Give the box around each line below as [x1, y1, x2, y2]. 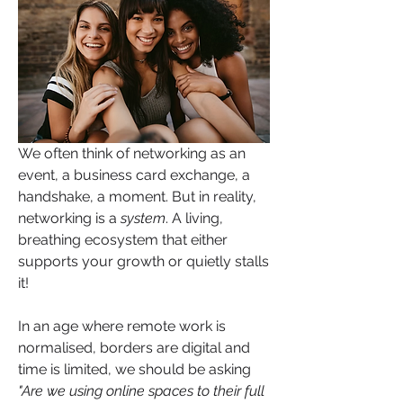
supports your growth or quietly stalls [18, 252, 269, 270]
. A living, [166, 209, 223, 227]
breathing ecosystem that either [18, 230, 228, 248]
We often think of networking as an [18, 144, 246, 162]
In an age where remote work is [18, 317, 226, 335]
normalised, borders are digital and [18, 338, 250, 356]
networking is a [18, 209, 121, 227]
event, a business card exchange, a [18, 166, 250, 184]
